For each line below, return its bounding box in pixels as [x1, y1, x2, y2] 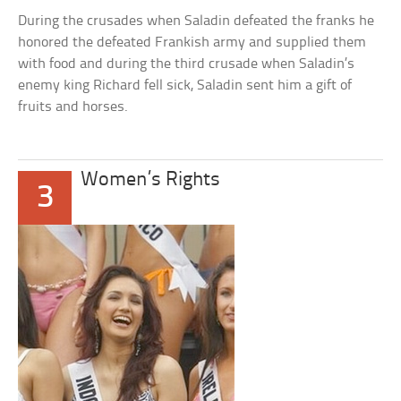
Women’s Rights [81, 170, 221, 191]
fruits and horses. [18, 99, 129, 115]
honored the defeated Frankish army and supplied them [18, 35, 367, 50]
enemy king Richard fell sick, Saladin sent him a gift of [18, 78, 353, 93]
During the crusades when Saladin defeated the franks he [18, 13, 375, 29]
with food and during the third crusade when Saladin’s [18, 56, 355, 72]
